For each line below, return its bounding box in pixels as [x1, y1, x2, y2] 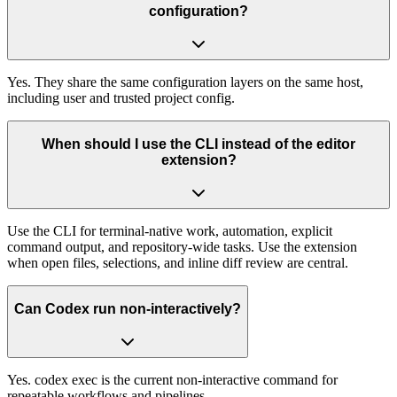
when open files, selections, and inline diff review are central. [7, 254, 348, 270]
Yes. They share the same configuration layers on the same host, [7, 74, 363, 90]
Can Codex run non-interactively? [14, 301, 241, 317]
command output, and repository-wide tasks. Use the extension [7, 238, 357, 254]
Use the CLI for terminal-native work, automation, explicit [7, 222, 332, 238]
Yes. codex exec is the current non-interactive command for [7, 372, 338, 388]
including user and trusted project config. [7, 90, 235, 105]
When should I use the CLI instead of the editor [42, 136, 355, 152]
